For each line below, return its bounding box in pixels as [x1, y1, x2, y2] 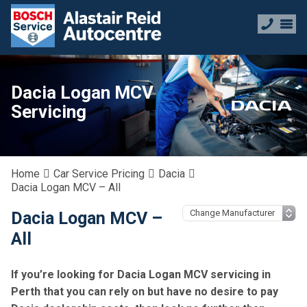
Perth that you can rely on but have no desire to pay [11, 285, 278, 298]
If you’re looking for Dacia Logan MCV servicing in [11, 268, 271, 281]
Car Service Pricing [53, 167, 145, 180]
